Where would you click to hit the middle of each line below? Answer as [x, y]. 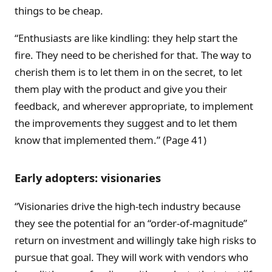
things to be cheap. [59, 10]
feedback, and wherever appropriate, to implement [134, 106]
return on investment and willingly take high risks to [135, 240]
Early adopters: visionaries [88, 177]
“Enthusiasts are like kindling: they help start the [126, 38]
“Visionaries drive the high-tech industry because [127, 206]
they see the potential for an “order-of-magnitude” [131, 223]
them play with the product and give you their [121, 89]
